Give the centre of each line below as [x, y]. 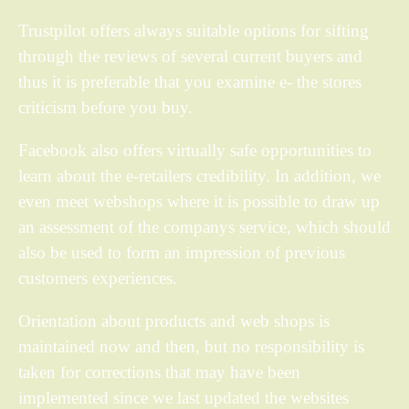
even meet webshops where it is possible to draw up [199, 202]
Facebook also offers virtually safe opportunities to [195, 151]
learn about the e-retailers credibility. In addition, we [199, 176]
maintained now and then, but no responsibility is [191, 347]
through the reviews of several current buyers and [190, 57]
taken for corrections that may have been [159, 372]
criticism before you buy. [105, 108]
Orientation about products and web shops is [174, 321]
